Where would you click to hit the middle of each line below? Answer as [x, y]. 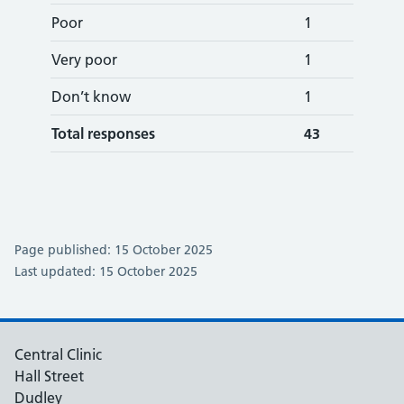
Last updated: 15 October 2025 [106, 271]
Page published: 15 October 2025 [114, 250]
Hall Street [49, 376]
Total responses [103, 133]
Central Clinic [58, 354]
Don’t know [91, 96]
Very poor [84, 60]
